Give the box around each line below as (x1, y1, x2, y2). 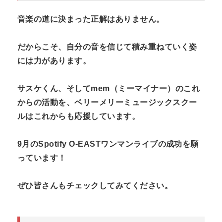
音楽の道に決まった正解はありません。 (17, 14, 165, 23)
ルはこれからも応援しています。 (17, 111, 140, 120)
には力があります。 (17, 56, 91, 65)
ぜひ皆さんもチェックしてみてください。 (17, 181, 173, 190)
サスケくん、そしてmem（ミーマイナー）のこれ (17, 84, 200, 93)
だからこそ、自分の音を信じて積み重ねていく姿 (17, 42, 197, 51)
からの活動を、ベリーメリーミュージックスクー (17, 98, 197, 107)
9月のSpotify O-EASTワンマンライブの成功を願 (17, 139, 199, 148)
